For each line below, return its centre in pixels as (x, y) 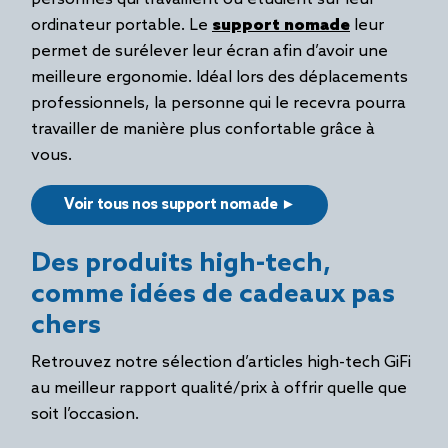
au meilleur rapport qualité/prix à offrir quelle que (219, 388)
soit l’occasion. (86, 414)
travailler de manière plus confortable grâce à (203, 129)
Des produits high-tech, (181, 264)
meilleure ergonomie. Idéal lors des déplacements (219, 77)
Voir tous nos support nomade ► (179, 205)
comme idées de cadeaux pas (213, 295)
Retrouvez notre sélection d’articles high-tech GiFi (221, 362)
